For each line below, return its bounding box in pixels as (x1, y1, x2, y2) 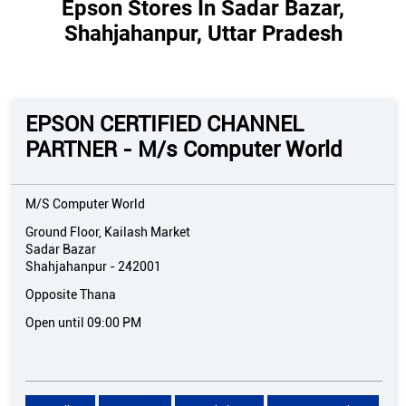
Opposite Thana (25, 287, 116, 303)
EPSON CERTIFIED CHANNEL (25, 111, 304, 138)
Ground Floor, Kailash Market (25, 225, 190, 240)
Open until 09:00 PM (25, 315, 141, 331)
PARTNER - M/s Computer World (25, 137, 343, 163)
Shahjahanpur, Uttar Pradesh (63, 21, 343, 47)
